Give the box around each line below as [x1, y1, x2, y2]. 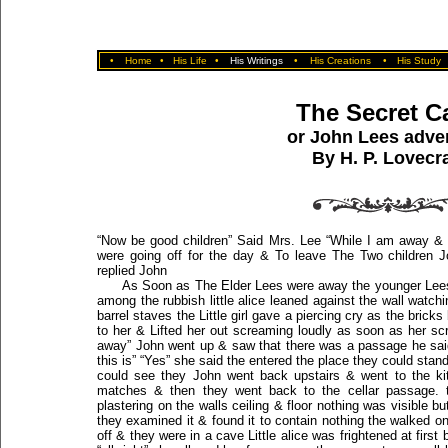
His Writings [230, 55, 283, 66]
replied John [97, 263, 167, 278]
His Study [397, 55, 441, 66]
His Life [172, 55, 207, 66]
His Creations [310, 55, 371, 66]
